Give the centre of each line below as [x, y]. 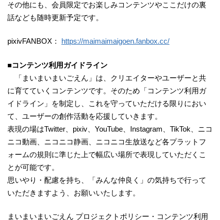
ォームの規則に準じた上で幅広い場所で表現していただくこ [107, 154]
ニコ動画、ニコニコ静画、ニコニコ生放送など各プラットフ [107, 141]
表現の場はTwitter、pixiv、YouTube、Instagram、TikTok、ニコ [110, 129]
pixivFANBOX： [34, 41]
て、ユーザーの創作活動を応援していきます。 [85, 116]
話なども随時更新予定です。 [55, 17]
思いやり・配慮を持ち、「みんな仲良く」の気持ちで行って [107, 180]
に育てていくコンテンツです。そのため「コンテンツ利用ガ [107, 90]
